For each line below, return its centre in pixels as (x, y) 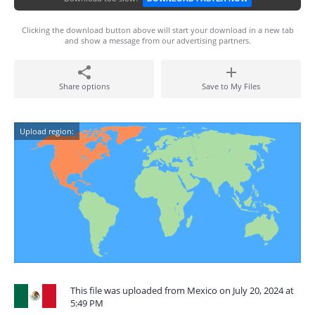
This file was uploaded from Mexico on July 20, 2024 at (182, 290)
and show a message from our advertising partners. (157, 40)
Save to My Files (231, 86)
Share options (84, 86)
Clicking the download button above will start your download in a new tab (157, 30)
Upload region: (47, 131)
